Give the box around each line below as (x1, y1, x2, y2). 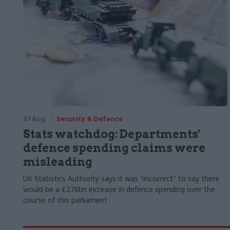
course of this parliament (23, 195, 107, 205)
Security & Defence (56, 114, 123, 124)
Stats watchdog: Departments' (23, 127, 200, 141)
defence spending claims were (23, 141, 205, 155)
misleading (23, 155, 92, 169)
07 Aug (23, 114, 46, 124)
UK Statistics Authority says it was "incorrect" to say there (23, 174, 219, 184)
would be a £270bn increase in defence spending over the (23, 184, 215, 195)
